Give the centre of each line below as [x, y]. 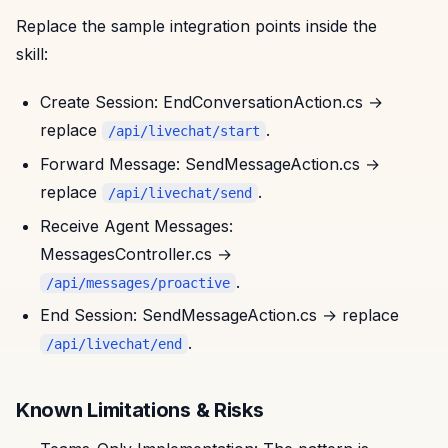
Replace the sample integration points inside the [196, 26]
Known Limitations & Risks [140, 410]
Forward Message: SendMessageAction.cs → [210, 163]
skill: [32, 54]
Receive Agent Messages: [136, 225]
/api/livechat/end [114, 344]
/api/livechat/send [180, 192]
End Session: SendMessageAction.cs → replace [219, 315]
